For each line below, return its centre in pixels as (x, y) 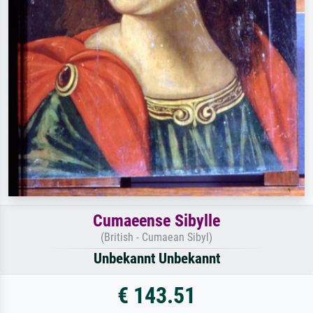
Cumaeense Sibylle (156, 220)
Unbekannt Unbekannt (156, 258)
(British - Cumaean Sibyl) (156, 237)
